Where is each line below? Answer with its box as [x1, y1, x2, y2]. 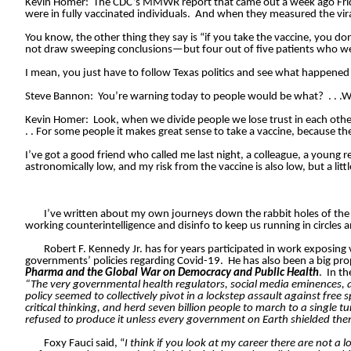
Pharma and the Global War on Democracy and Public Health [25, 267, 319, 280]
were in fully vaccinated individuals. [25, 9, 190, 21]
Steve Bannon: [25, 91, 93, 103]
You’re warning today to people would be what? [98, 91, 324, 103]
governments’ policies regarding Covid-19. [25, 255, 226, 268]
